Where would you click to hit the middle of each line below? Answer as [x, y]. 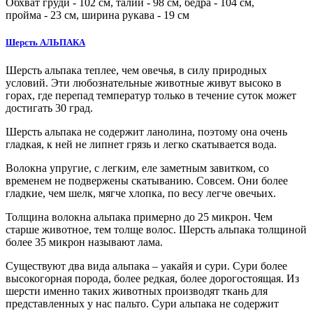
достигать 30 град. [49, 108]
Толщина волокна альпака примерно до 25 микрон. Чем [139, 217]
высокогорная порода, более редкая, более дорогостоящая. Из [152, 278]
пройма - [28, 15]
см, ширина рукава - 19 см [125, 15]
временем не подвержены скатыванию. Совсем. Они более [147, 180]
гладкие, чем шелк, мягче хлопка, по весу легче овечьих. [141, 193]
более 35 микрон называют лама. [84, 242]
